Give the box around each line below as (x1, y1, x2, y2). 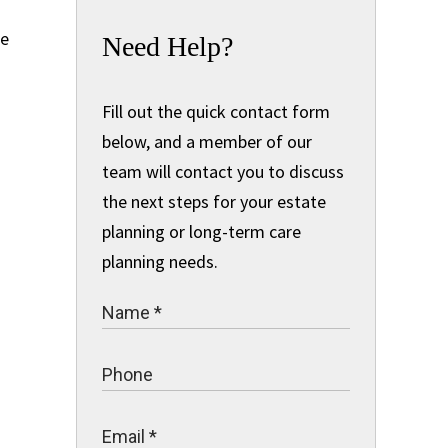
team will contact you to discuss (102, 160, 344, 183)
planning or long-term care (102, 220, 301, 243)
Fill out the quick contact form (102, 100, 330, 123)
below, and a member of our (102, 130, 312, 153)
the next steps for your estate (102, 190, 326, 213)
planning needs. (102, 250, 218, 273)
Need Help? (102, 31, 233, 62)
